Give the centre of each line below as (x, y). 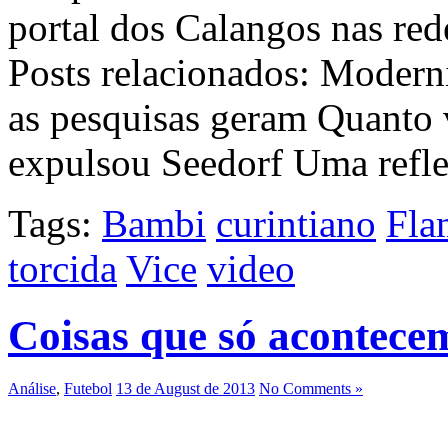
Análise (32, 389)
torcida (62, 269)
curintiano (296, 224)
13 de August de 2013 (185, 389)
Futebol (88, 389)
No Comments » (311, 389)
